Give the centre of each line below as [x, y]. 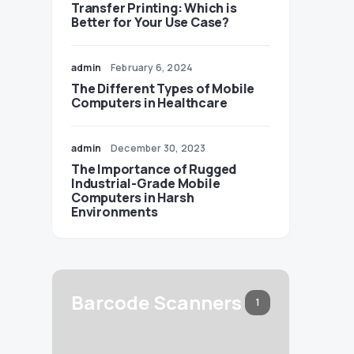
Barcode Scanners [156, 302]
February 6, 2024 [152, 68]
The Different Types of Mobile [163, 88]
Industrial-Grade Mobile [146, 183]
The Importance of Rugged [154, 169]
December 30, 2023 [158, 148]
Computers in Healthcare [149, 103]
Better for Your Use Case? [150, 22]
